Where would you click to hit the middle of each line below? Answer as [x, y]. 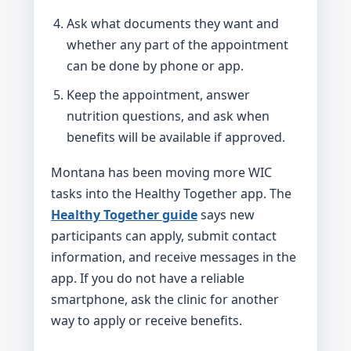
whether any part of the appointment [177, 45]
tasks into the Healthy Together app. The [171, 194]
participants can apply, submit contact [164, 236]
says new [226, 215]
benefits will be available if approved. [176, 137]
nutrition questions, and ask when [168, 116]
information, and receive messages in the [174, 257]
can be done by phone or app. [155, 66]
